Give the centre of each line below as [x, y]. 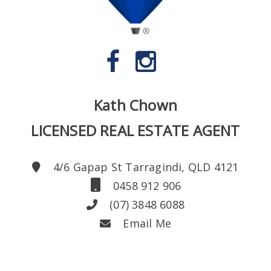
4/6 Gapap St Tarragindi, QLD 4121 [144, 167]
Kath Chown [135, 105]
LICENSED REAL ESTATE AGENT [135, 130]
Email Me [145, 223]
